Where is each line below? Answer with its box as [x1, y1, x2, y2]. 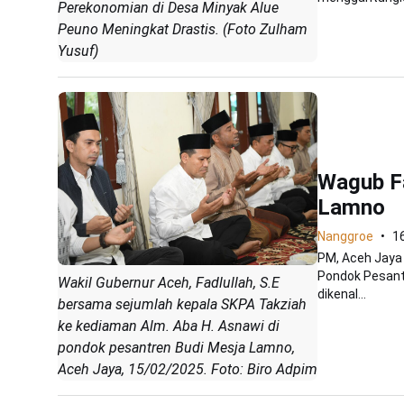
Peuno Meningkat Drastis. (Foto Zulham [58, 20, 308, 38]
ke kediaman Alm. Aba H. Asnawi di [58, 317, 280, 335]
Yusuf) [58, 41, 98, 60]
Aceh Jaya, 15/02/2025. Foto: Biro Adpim [58, 360, 317, 378]
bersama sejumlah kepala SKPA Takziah [58, 295, 307, 313]
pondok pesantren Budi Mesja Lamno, [58, 338, 295, 356]
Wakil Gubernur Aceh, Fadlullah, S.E [58, 273, 280, 291]
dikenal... [317, 286, 366, 301]
